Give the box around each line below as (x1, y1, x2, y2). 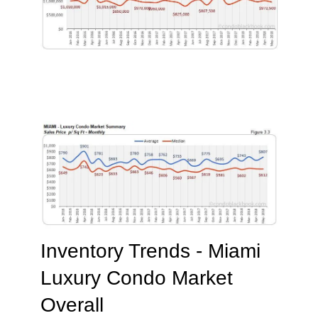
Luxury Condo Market (40, 266, 233, 289)
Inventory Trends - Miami (40, 239, 261, 262)
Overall (40, 293, 104, 316)
